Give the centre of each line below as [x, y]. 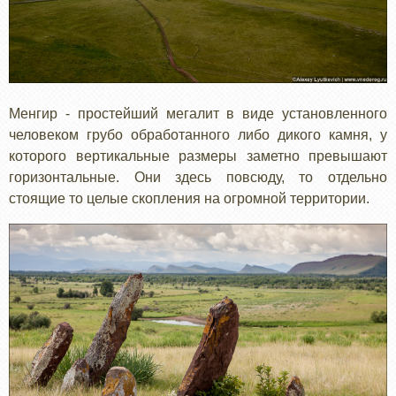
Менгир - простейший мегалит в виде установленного [198, 113]
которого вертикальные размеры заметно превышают [198, 156]
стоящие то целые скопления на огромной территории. [189, 198]
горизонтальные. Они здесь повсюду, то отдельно [198, 177]
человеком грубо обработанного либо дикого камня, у [198, 134]
